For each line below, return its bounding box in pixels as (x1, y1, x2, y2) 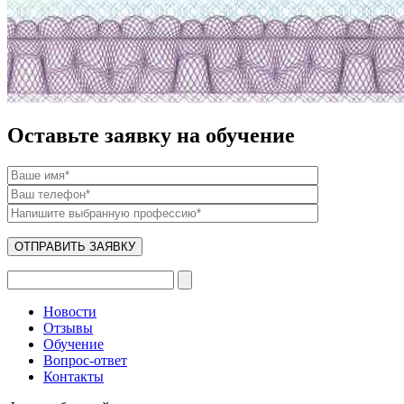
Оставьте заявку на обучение (7, 124, 295, 148)
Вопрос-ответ (43, 353, 127, 369)
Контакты (43, 369, 104, 385)
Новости (43, 304, 96, 320)
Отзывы (43, 320, 93, 336)
